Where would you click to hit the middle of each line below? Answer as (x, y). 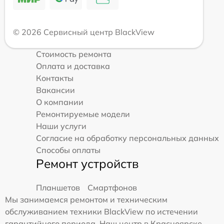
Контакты (55, 78)
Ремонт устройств (87, 163)
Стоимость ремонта (74, 54)
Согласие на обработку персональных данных (127, 138)
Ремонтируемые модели (83, 114)
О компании (60, 102)
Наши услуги (61, 126)
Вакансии (55, 90)
